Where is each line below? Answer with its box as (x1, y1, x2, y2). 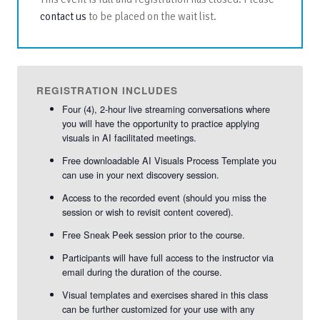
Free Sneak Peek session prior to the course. (61, 227, 245, 241)
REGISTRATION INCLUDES (36, 83, 178, 97)
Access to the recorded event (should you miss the (61, 190, 266, 204)
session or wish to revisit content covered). (61, 204, 234, 219)
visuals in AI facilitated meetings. (61, 130, 196, 144)
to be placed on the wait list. (86, 9, 216, 23)
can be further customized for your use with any (61, 301, 254, 316)
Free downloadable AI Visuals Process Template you (61, 153, 276, 167)
